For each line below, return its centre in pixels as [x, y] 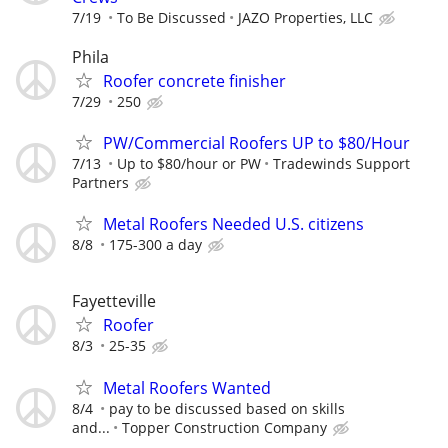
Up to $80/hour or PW [189, 164]
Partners [100, 183]
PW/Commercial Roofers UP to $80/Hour [256, 143]
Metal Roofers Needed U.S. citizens [233, 224]
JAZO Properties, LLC [305, 17]
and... [91, 427]
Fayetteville [114, 301]
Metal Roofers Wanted [187, 387]
